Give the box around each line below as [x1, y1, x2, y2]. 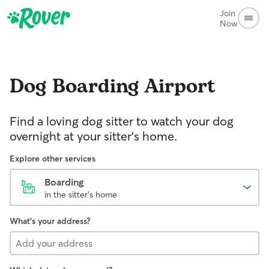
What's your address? [10, 216, 90, 226]
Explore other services [10, 153, 95, 164]
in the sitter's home [44, 189, 117, 200]
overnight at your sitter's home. [10, 128, 178, 144]
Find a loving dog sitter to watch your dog [10, 113, 234, 128]
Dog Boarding [10, 72, 139, 101]
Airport [144, 72, 216, 101]
